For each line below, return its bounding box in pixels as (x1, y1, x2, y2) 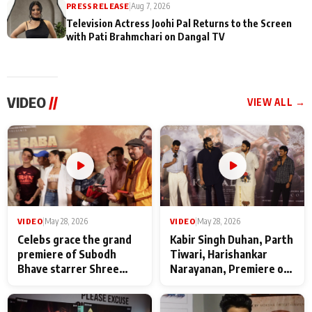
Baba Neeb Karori (17, 276, 103, 290)
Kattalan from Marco (170, 276, 271, 290)
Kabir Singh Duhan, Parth (170, 233, 293, 246)
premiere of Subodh (17, 247, 116, 260)
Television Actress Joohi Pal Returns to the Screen (66, 16, 292, 29)
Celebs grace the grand (17, 233, 132, 246)
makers (170, 291, 206, 304)
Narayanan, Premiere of (170, 262, 288, 275)
